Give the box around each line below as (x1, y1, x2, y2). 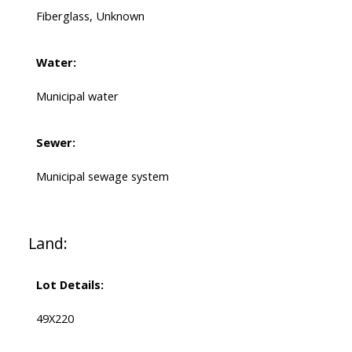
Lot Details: (35, 277, 104, 293)
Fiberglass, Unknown (35, 8, 145, 24)
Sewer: (35, 134, 75, 151)
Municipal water (35, 88, 119, 104)
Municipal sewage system (35, 168, 169, 185)
